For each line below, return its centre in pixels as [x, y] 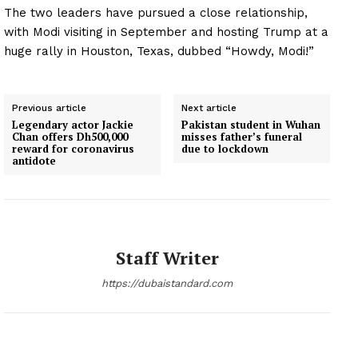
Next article [209, 108]
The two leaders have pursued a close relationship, [156, 13]
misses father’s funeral [242, 137]
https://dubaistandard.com [167, 284]
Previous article [49, 108]
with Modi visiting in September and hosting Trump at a [166, 32]
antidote [34, 161]
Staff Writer [167, 258]
